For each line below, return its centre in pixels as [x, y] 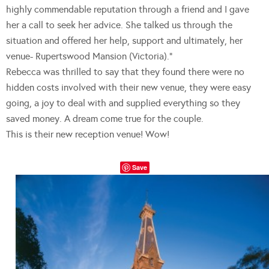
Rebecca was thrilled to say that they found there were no [125, 71]
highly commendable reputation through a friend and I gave [128, 9]
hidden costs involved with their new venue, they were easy [128, 87]
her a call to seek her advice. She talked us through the [119, 25]
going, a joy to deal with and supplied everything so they [123, 103]
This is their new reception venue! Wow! [88, 134]
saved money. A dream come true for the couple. [105, 118]
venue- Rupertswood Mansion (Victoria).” [89, 56]
